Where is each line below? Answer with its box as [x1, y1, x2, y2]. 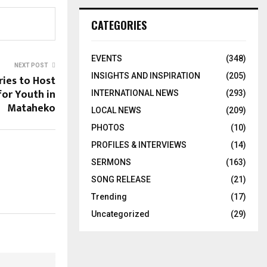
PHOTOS [91, 122, 125, 132]
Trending [91, 191, 127, 201]
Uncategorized [91, 209, 150, 219]
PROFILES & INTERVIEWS [91, 139, 187, 150]
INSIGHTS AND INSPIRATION [91, 70, 200, 80]
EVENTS [91, 53, 122, 63]
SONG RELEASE [91, 174, 151, 184]
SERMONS [91, 157, 131, 167]
